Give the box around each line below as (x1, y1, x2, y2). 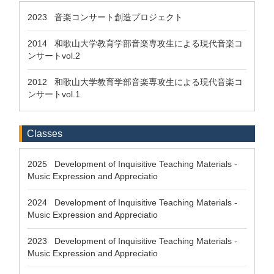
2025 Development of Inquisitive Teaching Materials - (28, 159, 237, 169)
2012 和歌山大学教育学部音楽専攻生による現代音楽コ (28, 77, 243, 87)
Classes (27, 128, 62, 139)
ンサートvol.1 (28, 89, 80, 99)
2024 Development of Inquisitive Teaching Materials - (28, 198, 237, 207)
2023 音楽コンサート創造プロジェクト (28, 12, 183, 22)
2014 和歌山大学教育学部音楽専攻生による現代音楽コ (28, 39, 243, 48)
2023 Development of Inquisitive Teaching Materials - (28, 236, 237, 246)
